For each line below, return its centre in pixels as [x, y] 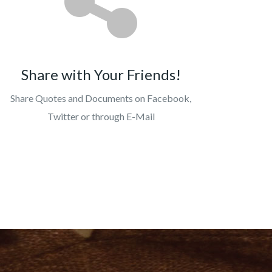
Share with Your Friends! [101, 74]
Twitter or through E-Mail [101, 116]
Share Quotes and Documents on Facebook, [101, 98]
